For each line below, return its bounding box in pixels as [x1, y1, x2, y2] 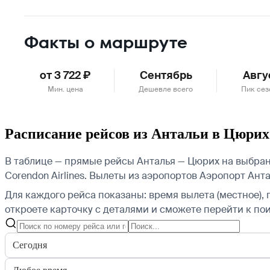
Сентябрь [139, 67, 192, 83]
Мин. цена [47, 84, 83, 94]
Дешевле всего [139, 84, 193, 94]
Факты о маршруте [24, 30, 187, 54]
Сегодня [13, 239, 47, 250]
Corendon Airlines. [5, 169, 87, 182]
